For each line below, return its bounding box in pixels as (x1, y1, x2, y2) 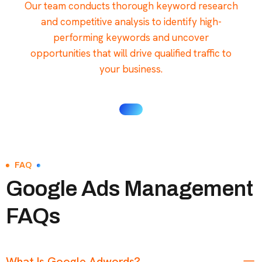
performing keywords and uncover (53, 30, 209, 44)
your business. (99, 62, 163, 75)
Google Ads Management (6, 177, 253, 201)
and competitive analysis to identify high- (40, 15, 222, 28)
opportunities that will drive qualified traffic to (30, 46, 232, 60)
